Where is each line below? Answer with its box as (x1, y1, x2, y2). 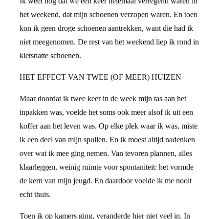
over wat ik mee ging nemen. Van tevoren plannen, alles (20, 149, 192, 158)
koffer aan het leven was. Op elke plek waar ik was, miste (20, 122, 197, 131)
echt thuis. (20, 190, 51, 199)
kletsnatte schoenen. (20, 51, 81, 60)
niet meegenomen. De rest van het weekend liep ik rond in (20, 38, 199, 46)
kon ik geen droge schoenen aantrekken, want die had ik (20, 24, 193, 33)
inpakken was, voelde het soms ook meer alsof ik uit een (20, 108, 193, 117)
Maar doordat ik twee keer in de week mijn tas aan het (20, 94, 186, 103)
